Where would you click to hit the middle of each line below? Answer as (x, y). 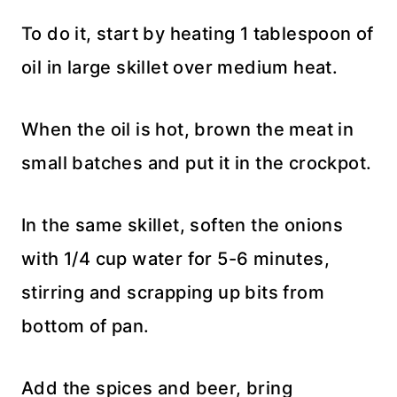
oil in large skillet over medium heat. (180, 67)
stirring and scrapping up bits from (173, 292)
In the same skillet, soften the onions (183, 225)
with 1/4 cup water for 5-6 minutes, (175, 259)
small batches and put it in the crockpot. (197, 163)
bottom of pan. (86, 326)
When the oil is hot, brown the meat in (188, 129)
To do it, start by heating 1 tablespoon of (198, 34)
